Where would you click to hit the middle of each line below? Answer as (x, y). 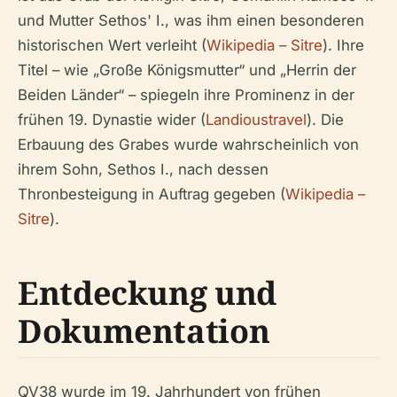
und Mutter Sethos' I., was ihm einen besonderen (191, 20)
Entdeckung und (147, 293)
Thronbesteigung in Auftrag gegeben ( (152, 194)
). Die (325, 120)
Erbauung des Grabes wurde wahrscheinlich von (188, 144)
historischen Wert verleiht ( (112, 45)
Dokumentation (144, 331)
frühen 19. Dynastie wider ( (112, 120)
